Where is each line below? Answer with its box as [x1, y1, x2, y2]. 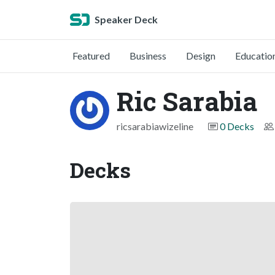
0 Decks [220, 120, 254, 132]
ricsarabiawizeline [117, 120, 193, 132]
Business [130, 50, 166, 61]
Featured [72, 50, 110, 61]
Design [186, 50, 215, 61]
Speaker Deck [95, 14, 158, 25]
